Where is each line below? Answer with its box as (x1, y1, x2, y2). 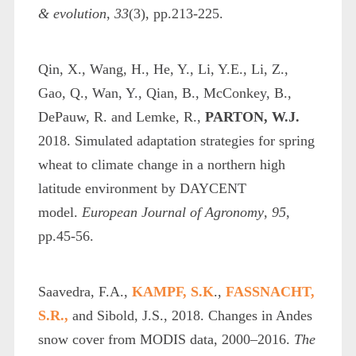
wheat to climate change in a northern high (37, 156, 285, 172)
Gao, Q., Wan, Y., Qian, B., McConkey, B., (37, 84, 292, 101)
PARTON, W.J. (204, 108, 300, 125)
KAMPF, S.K (131, 283, 214, 300)
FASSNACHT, (225, 283, 315, 300)
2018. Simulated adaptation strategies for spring (37, 132, 315, 149)
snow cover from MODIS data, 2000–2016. (37, 331, 294, 347)
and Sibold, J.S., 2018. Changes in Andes (68, 307, 312, 323)
